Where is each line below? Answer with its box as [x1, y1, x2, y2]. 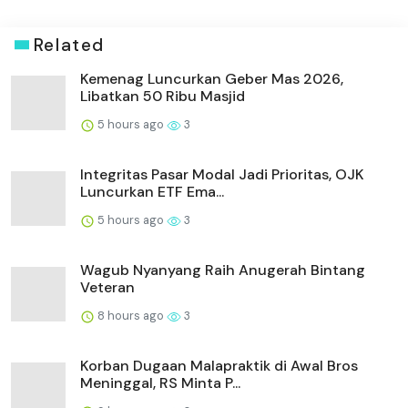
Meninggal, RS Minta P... [80, 372, 240, 393]
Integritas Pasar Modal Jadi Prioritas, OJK [80, 164, 364, 184]
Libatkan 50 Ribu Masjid [80, 86, 245, 106]
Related [33, 33, 105, 56]
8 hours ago [95, 307, 167, 323]
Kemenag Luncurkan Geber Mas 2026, [80, 68, 343, 88]
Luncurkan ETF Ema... [80, 181, 224, 201]
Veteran [80, 277, 135, 297]
